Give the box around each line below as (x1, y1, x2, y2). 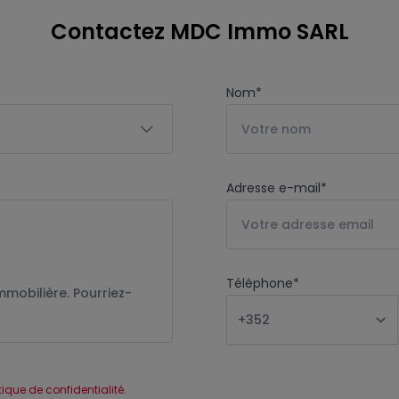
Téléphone (226, 274, 293, 292)
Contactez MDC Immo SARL (50, 17, 349, 46)
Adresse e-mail (226, 179, 321, 197)
